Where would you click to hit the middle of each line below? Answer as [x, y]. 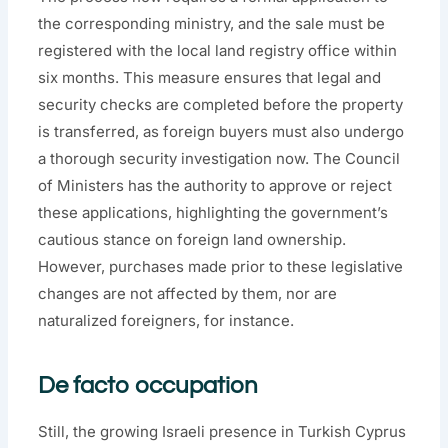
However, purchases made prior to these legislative [221, 266]
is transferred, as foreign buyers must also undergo [221, 131]
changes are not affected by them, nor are [188, 293]
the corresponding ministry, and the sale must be [212, 23]
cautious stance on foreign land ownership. [192, 239]
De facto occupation [148, 385]
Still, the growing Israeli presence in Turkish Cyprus [222, 431]
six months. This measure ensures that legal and [210, 77]
